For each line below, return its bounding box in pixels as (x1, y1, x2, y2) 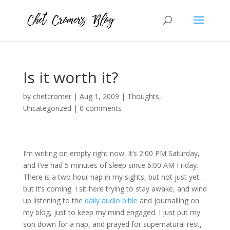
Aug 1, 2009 (79, 91, 119, 101)
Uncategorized (23, 103, 71, 113)
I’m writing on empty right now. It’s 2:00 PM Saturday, (23, 148, 200, 158)
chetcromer (32, 91, 71, 101)
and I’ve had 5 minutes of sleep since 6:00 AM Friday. (23, 160, 198, 170)
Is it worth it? (23, 67, 118, 88)
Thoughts (127, 91, 159, 101)
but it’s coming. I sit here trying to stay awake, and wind (23, 184, 207, 194)
